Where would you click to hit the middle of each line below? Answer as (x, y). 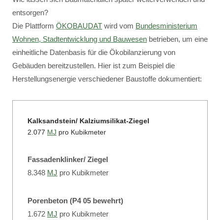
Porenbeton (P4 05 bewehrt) (75, 201)
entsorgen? (30, 13)
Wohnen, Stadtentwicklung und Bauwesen (80, 39)
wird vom (119, 26)
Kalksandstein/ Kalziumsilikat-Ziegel (88, 121)
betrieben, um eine (177, 39)
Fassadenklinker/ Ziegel (68, 159)
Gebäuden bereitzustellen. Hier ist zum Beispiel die (94, 66)
